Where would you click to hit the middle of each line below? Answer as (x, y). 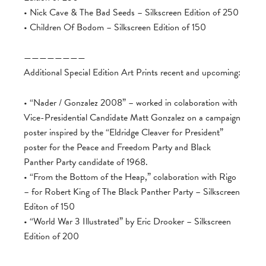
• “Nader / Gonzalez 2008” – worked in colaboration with (131, 103)
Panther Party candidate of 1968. (86, 162)
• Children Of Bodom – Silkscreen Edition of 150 (115, 27)
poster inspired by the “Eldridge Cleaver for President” (123, 132)
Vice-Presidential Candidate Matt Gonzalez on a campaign (132, 118)
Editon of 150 (49, 207)
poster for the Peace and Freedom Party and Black (117, 147)
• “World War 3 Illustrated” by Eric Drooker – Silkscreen (127, 221)
